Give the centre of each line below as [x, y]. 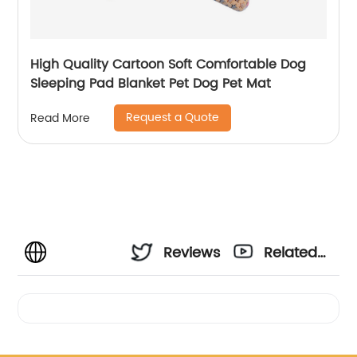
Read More [61, 118]
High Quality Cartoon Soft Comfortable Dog [169, 65]
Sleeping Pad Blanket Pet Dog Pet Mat [151, 84]
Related [291, 253]
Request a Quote [173, 118]
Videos [288, 296]
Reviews [192, 253]
